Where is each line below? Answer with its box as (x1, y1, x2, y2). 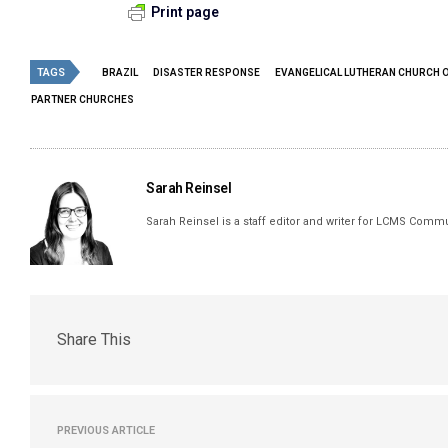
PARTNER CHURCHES (31, 93, 134, 105)
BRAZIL (102, 66, 138, 78)
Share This (57, 330, 131, 349)
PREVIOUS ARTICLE (57, 423, 155, 437)
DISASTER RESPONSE (153, 66, 260, 78)
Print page (151, 3, 219, 20)
